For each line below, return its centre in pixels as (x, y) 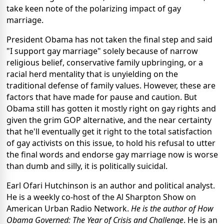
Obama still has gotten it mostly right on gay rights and (111, 109)
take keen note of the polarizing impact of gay (94, 9)
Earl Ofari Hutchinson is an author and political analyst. (111, 186)
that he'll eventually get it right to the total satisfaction (109, 132)
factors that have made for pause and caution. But (102, 97)
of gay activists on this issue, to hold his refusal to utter (111, 143)
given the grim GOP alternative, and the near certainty (109, 120)
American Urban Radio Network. (69, 209)
